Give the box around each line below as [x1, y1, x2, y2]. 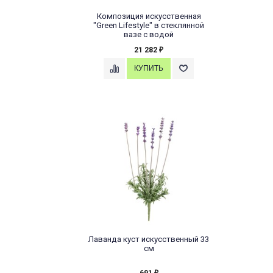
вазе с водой [124, 30, 174, 40]
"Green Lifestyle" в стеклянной [93, 21, 204, 30]
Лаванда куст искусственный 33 [88, 235, 209, 244]
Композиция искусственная [96, 12, 201, 21]
